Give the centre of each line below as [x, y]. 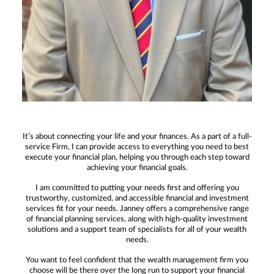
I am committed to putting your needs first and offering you [137, 188]
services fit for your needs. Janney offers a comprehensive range [137, 209]
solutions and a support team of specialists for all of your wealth [137, 230]
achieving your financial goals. [137, 168]
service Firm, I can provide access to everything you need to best [137, 147]
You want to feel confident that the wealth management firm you [137, 261]
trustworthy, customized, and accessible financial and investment [137, 199]
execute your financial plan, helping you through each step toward [137, 158]
